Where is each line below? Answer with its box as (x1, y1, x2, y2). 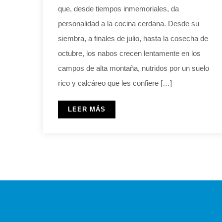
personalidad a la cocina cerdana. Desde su (58, 19, 199, 28)
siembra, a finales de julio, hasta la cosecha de (58, 34, 208, 43)
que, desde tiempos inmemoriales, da (58, 4, 179, 13)
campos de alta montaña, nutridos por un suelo (58, 64, 209, 73)
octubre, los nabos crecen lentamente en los (58, 49, 201, 58)
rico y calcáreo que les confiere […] (58, 79, 172, 88)
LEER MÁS (68, 106, 106, 113)
